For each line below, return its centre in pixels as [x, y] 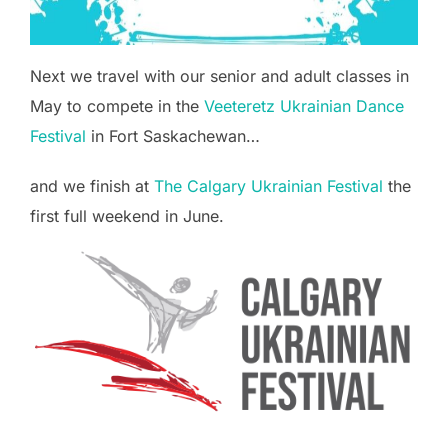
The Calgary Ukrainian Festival [268, 186]
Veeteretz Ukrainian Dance [304, 106]
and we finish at [92, 186]
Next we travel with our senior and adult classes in [219, 76]
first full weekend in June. [127, 216]
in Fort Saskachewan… [173, 136]
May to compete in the [117, 106]
